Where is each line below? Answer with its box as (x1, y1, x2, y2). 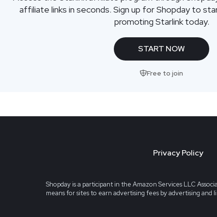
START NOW (138, 43, 186, 54)
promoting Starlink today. (114, 15, 209, 27)
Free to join (147, 68, 184, 77)
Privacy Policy (153, 148, 203, 158)
